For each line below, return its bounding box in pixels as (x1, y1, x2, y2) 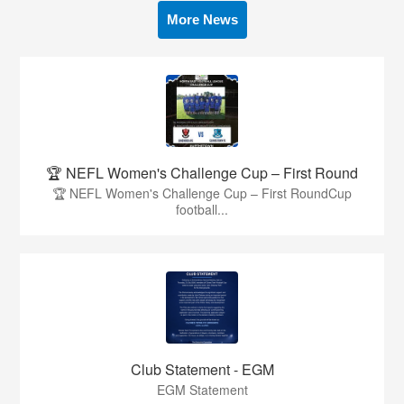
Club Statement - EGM (130, 358, 274, 380)
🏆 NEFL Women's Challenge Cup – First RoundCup (52, 183, 352, 202)
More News (166, 11, 238, 27)
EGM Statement (156, 380, 248, 399)
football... (176, 199, 228, 218)
